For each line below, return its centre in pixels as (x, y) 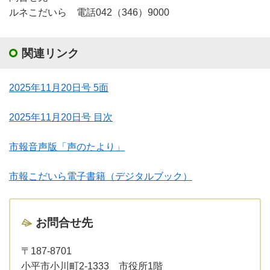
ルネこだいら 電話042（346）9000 (89, 12)
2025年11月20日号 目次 (61, 117)
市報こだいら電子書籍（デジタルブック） (101, 176)
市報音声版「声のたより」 (67, 146)
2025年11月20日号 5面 (59, 87)
